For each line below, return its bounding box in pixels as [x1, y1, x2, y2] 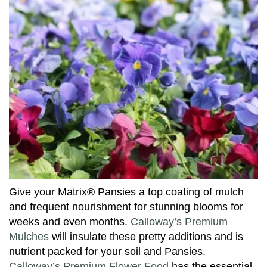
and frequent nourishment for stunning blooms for [9, 200, 243, 213]
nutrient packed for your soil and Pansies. [9, 245, 206, 257]
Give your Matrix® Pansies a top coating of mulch [9, 185, 244, 198]
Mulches [9, 230, 49, 243]
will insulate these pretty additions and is [49, 230, 243, 243]
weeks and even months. [9, 215, 131, 228]
